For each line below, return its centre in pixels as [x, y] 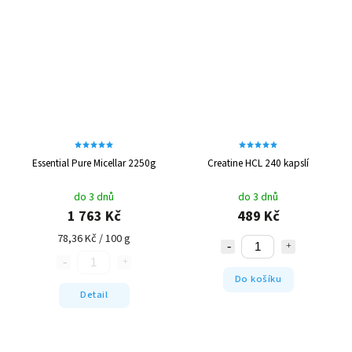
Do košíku [258, 279]
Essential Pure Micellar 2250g [94, 163]
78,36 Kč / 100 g [94, 238]
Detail [94, 295]
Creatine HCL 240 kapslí [258, 163]
